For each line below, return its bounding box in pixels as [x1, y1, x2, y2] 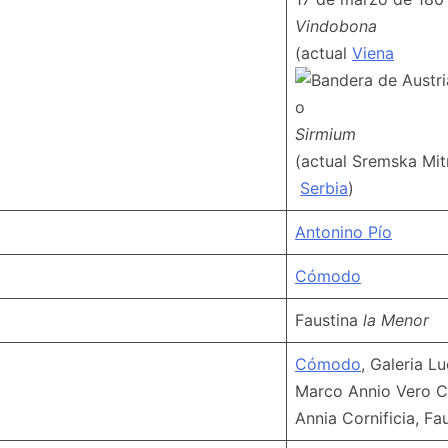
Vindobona [295, 15, 377, 36]
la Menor [363, 309, 429, 330]
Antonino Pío [295, 221, 392, 242]
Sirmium [295, 123, 356, 144]
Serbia [300, 177, 348, 198]
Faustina [295, 309, 363, 330]
